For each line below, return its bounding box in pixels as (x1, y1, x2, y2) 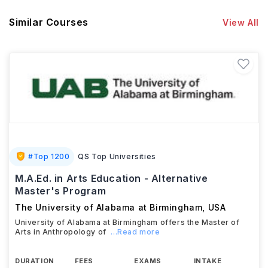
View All (223, 17, 259, 28)
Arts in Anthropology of (15, 227, 106, 236)
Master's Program (15, 185, 106, 197)
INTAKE (193, 257, 222, 265)
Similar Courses (9, 16, 89, 28)
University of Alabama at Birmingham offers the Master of (15, 218, 240, 227)
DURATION (15, 257, 54, 265)
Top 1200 (33, 152, 70, 161)
